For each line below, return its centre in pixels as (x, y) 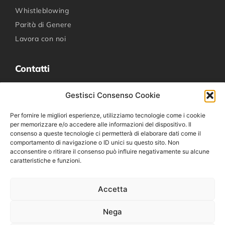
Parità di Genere (43, 25)
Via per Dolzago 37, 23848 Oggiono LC (93, 117)
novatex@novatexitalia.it (69, 103)
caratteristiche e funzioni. (46, 160)
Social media (43, 147)
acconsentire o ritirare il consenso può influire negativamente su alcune (110, 151)
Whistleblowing (42, 11)
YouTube (30, 195)
